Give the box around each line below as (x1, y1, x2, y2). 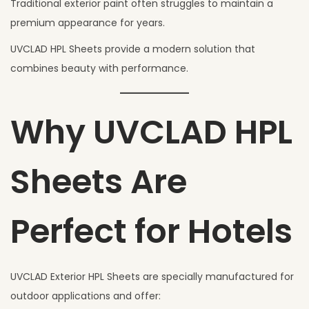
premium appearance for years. (10, 15, 165, 30)
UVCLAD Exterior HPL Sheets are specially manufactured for (10, 269, 294, 283)
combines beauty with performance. (10, 61, 188, 75)
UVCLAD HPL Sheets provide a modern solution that (10, 41, 255, 56)
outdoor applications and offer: (10, 288, 161, 303)
